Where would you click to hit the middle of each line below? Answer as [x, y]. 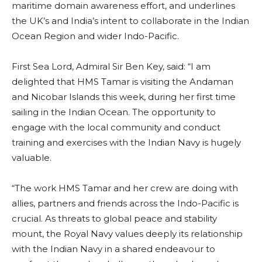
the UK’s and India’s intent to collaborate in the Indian [130, 20]
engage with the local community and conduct [116, 127]
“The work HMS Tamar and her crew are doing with [125, 188]
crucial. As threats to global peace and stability [114, 218]
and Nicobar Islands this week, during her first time [124, 96]
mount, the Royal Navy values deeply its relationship [127, 233]
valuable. [32, 157]
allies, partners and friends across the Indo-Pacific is [125, 203]
